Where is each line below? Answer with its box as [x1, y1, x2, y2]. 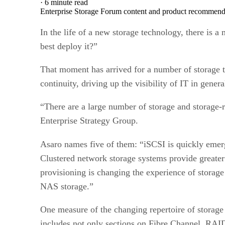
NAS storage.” [40, 181, 93, 191]
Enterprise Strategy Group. [40, 115, 138, 126]
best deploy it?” [40, 41, 97, 51]
